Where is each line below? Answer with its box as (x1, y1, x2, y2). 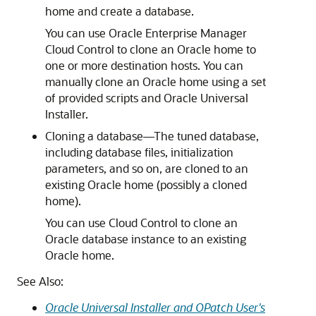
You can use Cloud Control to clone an (45, 215, 238, 230)
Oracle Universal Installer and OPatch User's (45, 300, 265, 315)
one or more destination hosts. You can (45, 58, 243, 73)
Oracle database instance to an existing (45, 231, 246, 246)
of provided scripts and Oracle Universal (45, 90, 248, 105)
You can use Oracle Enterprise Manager (45, 25, 247, 40)
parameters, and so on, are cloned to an (45, 161, 248, 176)
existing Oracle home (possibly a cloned (45, 177, 247, 192)
